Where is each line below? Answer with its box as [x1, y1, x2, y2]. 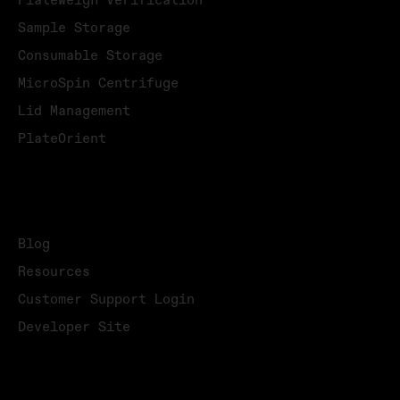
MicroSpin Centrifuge [18, 77, 179, 91]
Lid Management [18, 104, 130, 119]
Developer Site [18, 321, 130, 335]
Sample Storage [18, 21, 130, 36]
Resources [18, 265, 90, 279]
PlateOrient [18, 132, 106, 146]
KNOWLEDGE [18, 208, 82, 221]
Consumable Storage [18, 49, 162, 63]
